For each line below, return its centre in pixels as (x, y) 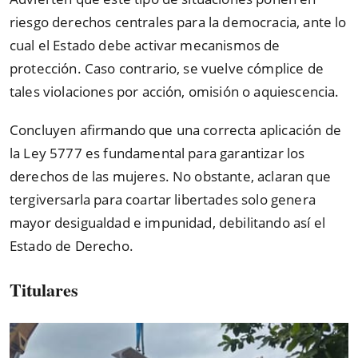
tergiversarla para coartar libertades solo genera (163, 200)
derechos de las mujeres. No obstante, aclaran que (170, 177)
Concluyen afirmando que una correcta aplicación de (175, 130)
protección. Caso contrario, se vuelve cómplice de (167, 68)
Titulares (44, 289)
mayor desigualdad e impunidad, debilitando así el (167, 223)
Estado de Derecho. (72, 246)
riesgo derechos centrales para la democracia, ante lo (178, 22)
